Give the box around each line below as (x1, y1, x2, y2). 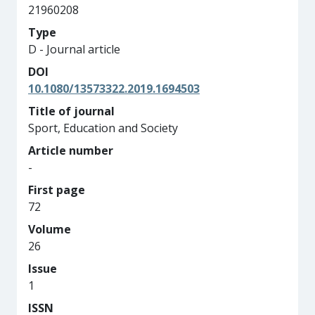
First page (28, 182, 85, 198)
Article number (28, 143, 113, 158)
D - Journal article (28, 41, 120, 57)
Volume (28, 221, 71, 237)
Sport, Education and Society (28, 120, 178, 136)
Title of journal (28, 103, 115, 119)
